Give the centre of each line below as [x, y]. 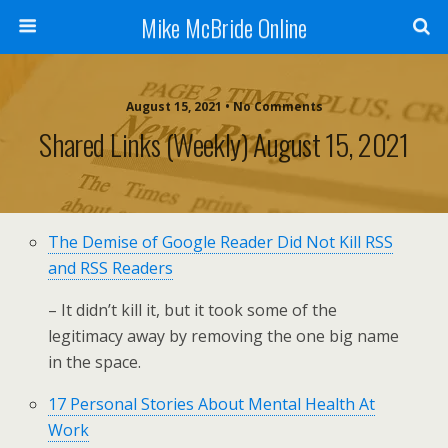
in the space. [95, 362]
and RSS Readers [111, 268]
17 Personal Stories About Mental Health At [212, 404]
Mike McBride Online [224, 27]
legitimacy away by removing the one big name [224, 336]
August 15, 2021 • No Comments [224, 106]
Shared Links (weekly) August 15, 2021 [224, 144]
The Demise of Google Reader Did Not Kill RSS [221, 242]
